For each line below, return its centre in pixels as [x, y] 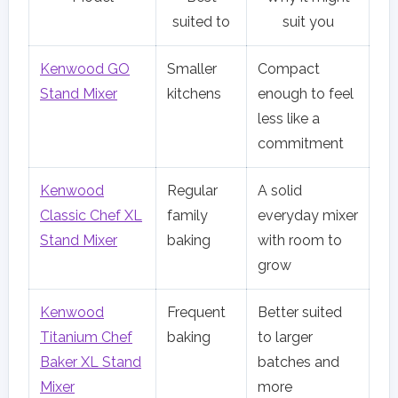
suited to [201, 21]
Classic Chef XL [91, 215]
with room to [300, 240]
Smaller [192, 68]
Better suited [300, 312]
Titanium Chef [86, 337]
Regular [192, 190]
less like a [289, 118]
